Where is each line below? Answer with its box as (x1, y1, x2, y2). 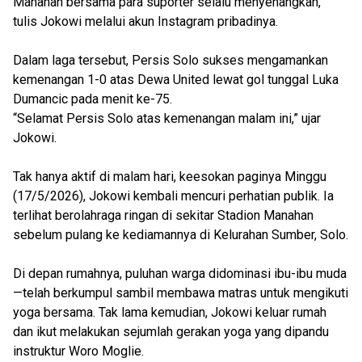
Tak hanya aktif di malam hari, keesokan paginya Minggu (13, 169, 326, 184)
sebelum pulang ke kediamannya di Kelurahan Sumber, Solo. (13, 227, 348, 242)
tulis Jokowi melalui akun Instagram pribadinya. (13, 14, 278, 29)
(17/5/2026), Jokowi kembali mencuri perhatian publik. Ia (13, 188, 334, 204)
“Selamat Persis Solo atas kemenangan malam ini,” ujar (13, 111, 321, 126)
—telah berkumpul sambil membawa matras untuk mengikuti (13, 285, 348, 301)
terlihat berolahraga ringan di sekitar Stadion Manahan (13, 208, 314, 223)
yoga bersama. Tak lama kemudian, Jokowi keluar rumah (13, 305, 326, 320)
